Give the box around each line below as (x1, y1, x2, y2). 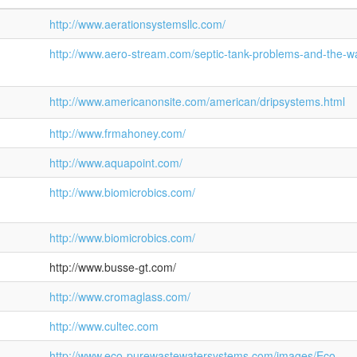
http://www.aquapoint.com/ (49, 155, 182, 171)
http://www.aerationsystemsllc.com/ (49, 16, 226, 32)
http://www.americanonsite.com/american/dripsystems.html (49, 93, 345, 109)
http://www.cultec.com (49, 318, 159, 334)
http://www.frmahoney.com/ (49, 125, 186, 141)
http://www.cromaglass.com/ (49, 288, 190, 304)
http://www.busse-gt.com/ (49, 259, 176, 275)
